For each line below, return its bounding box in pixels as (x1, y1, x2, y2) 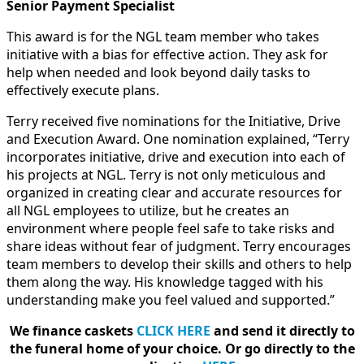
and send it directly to (210, 321, 355, 340)
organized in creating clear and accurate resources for (6, 183, 342, 201)
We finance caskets (9, 321, 136, 340)
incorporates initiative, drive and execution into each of (6, 147, 345, 166)
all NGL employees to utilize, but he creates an (6, 201, 289, 219)
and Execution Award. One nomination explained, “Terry (6, 129, 349, 148)
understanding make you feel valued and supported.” (6, 290, 335, 309)
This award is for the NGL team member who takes (6, 27, 319, 45)
